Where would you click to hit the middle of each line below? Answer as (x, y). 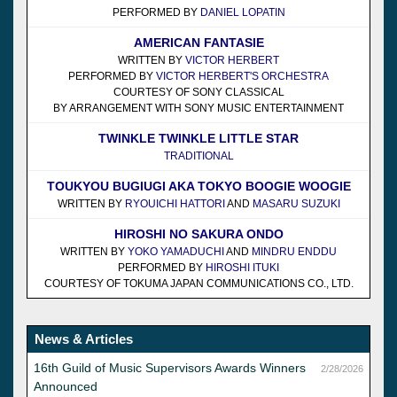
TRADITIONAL (198, 156)
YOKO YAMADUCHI (176, 251)
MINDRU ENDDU (294, 251)
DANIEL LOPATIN (242, 12)
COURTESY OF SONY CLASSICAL (198, 92)
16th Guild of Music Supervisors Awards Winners (170, 367)
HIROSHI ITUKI (242, 267)
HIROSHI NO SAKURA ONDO (198, 234)
